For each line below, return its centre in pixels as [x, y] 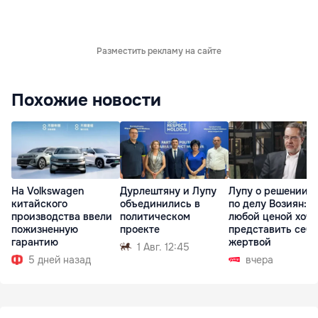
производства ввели [62, 216]
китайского [39, 203]
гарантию [35, 242]
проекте [140, 229]
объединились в [160, 203]
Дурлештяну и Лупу [168, 191]
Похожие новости [86, 100]
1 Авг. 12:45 [163, 247]
